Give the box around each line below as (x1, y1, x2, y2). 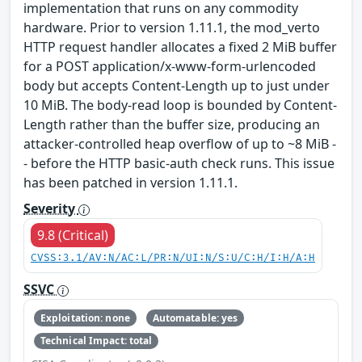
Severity (23, 200, 78, 218)
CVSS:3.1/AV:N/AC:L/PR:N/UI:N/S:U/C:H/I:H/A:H (31, 252, 315, 265)
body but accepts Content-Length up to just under (23, 77, 330, 95)
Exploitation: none (40, 310, 130, 325)
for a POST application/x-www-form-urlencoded (23, 57, 316, 76)
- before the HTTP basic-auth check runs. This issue (23, 154, 335, 173)
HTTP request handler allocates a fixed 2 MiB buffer (23, 38, 337, 57)
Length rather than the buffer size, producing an (23, 116, 320, 134)
